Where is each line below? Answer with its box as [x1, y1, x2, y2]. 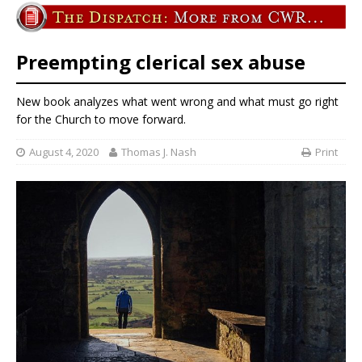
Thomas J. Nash [121, 145, 196, 160]
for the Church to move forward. [16, 111, 186, 127]
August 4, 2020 [29, 145, 99, 160]
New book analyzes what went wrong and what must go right [16, 93, 339, 109]
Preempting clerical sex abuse [16, 48, 305, 76]
